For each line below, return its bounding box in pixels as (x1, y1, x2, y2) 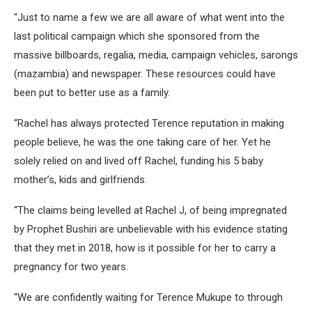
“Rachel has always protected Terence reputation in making (14, 116, 284, 130)
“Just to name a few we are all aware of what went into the (14, 10, 285, 24)
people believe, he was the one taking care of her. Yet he (14, 135, 271, 148)
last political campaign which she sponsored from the (14, 29, 260, 42)
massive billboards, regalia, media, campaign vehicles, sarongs (14, 48, 298, 61)
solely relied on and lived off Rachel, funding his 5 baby (14, 154, 263, 167)
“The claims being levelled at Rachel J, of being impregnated (14, 203, 287, 217)
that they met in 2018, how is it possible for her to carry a (14, 241, 276, 254)
